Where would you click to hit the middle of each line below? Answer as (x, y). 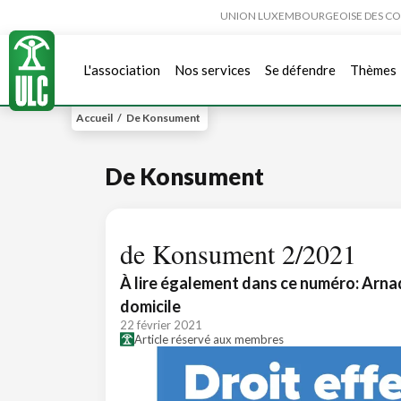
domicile (150, 306)
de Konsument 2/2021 (238, 253)
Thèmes (373, 69)
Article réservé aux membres (209, 339)
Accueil (94, 118)
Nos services (213, 69)
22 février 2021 (161, 325)
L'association (122, 69)
